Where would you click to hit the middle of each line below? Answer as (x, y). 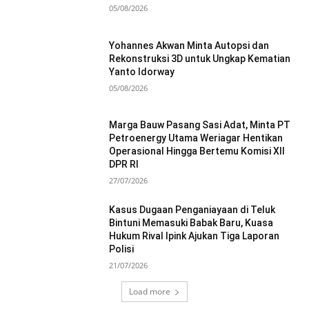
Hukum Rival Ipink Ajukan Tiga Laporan (195, 236)
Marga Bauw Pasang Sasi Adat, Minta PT (200, 125)
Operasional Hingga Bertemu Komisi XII (197, 151)
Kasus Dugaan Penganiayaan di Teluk (192, 210)
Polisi (122, 249)
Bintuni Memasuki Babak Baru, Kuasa (191, 223)
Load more (150, 292)
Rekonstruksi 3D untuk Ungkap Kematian (200, 58)
